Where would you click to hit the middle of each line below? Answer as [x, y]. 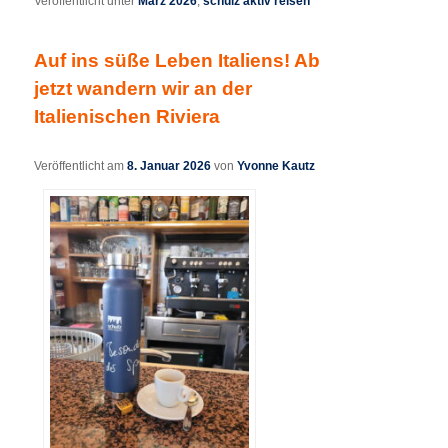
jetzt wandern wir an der [143, 88]
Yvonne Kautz [276, 165]
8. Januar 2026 [169, 165]
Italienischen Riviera [127, 116]
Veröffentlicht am [81, 165]
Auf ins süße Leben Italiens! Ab [177, 60]
